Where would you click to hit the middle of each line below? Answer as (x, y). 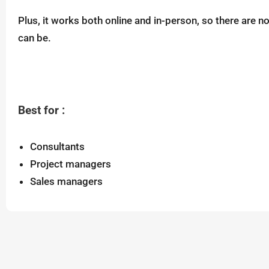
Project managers (71, 164)
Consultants (57, 146)
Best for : (41, 110)
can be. (35, 38)
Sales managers (66, 181)
